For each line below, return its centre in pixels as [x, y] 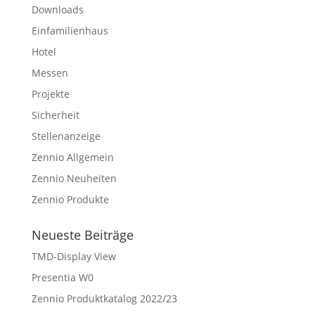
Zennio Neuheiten [74, 178]
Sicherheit [55, 115]
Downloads [57, 9]
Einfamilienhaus [70, 30]
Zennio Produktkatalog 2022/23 [104, 298]
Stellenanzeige [66, 136]
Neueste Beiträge [82, 234]
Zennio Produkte [70, 199]
